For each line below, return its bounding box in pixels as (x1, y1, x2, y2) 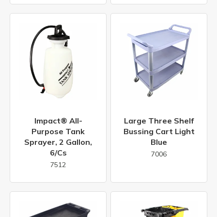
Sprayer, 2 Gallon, (24, 137, 92, 147)
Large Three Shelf (124, 116, 194, 126)
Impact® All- (34, 116, 82, 126)
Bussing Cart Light (123, 126, 195, 137)
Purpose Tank (31, 126, 85, 137)
